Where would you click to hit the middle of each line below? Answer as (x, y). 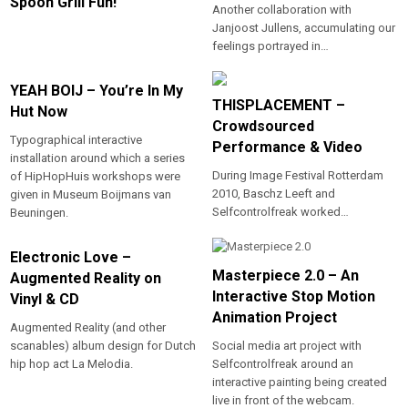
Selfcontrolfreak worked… (280, 211)
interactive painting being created (299, 382)
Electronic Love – (71, 257)
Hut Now (39, 111)
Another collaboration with (281, 9)
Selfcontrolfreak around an (282, 363)
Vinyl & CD (45, 299)
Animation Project (274, 317)
